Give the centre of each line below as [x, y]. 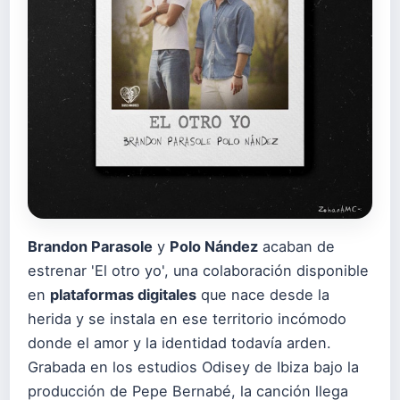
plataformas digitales [123, 295]
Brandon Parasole [90, 246]
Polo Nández [214, 246]
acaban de [296, 246]
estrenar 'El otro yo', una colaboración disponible [198, 271]
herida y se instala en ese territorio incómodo [187, 319]
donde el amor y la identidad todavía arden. [179, 343]
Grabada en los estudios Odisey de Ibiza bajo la [193, 367]
